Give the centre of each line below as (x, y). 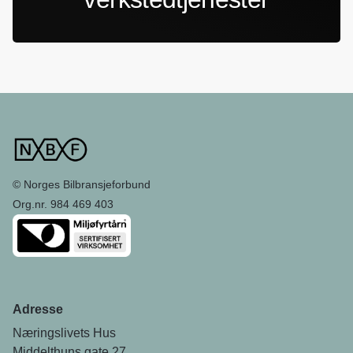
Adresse (38, 309)
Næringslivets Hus (64, 333)
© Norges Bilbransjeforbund (83, 184)
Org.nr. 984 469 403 (63, 204)
